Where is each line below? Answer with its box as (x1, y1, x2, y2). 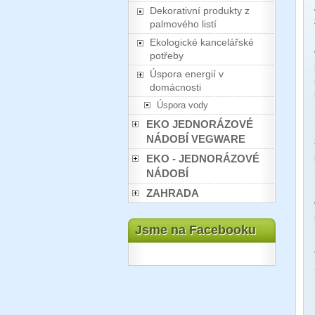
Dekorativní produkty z (150, 5, 250, 16)
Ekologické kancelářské (150, 37, 254, 48)
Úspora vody (157, 100, 208, 110)
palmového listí (150, 18, 217, 30)
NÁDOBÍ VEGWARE (146, 133, 245, 145)
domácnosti (150, 82, 201, 93)
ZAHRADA (146, 187, 199, 199)
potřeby (150, 50, 184, 61)
